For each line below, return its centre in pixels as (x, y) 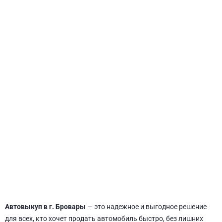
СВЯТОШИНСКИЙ (111, 121)
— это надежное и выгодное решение (146, 207)
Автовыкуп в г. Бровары (45, 207)
